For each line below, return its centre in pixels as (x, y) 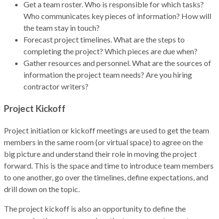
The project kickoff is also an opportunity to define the (95, 208)
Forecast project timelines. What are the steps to (104, 40)
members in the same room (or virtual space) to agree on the (103, 142)
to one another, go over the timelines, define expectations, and (106, 177)
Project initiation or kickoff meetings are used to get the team (107, 130)
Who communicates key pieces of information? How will (117, 16)
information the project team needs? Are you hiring (108, 75)
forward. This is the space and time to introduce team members (109, 165)
